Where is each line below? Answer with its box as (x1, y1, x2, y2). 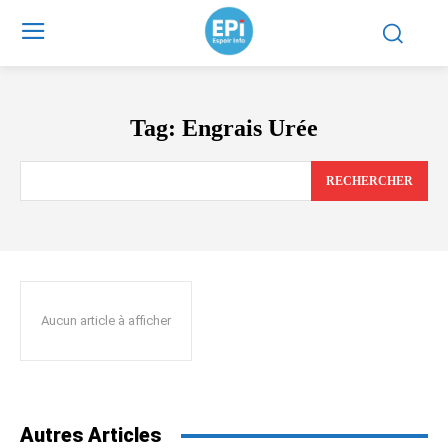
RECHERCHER (326, 174, 413, 189)
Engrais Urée (182, 115, 318, 141)
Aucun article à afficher (41, 313, 171, 329)
